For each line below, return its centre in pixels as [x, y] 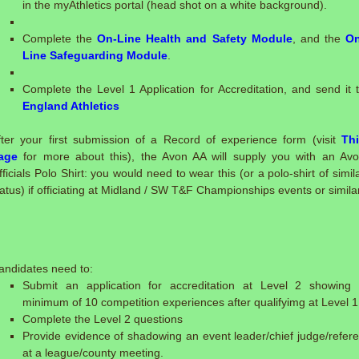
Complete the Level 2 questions [103, 319]
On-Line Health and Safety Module [195, 38]
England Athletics [71, 106]
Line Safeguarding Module [95, 55]
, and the [319, 38]
